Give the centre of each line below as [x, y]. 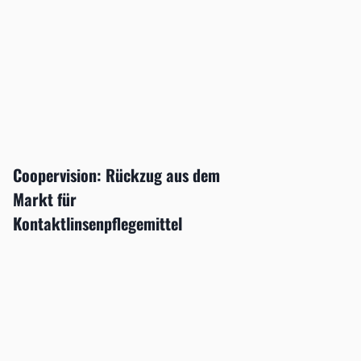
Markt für [44, 199]
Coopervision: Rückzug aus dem [116, 174]
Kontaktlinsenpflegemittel [97, 223]
